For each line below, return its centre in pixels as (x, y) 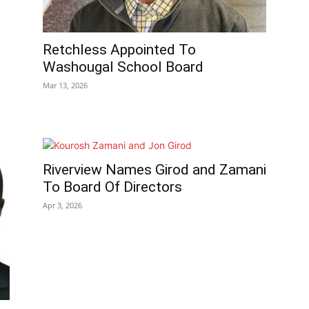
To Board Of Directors (112, 187)
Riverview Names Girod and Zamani (154, 170)
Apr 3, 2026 (62, 206)
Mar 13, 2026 (65, 86)
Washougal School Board (123, 67)
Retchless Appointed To (119, 50)
